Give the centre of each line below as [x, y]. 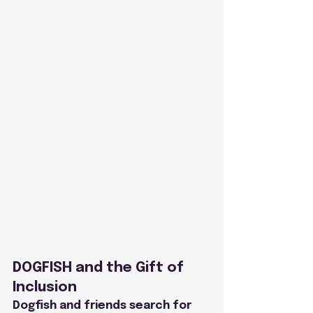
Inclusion [45, 287]
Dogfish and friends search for [103, 305]
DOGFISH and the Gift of [100, 268]
